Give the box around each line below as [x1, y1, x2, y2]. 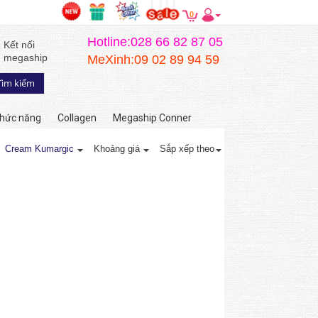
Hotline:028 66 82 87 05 [87, 35, 223, 49]
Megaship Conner [113, 112, 192, 124]
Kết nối [4, 39, 35, 50]
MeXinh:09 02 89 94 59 [87, 53, 219, 67]
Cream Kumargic [5, 143, 74, 154]
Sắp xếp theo [160, 143, 214, 154]
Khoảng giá [94, 143, 140, 154]
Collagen [57, 112, 97, 124]
